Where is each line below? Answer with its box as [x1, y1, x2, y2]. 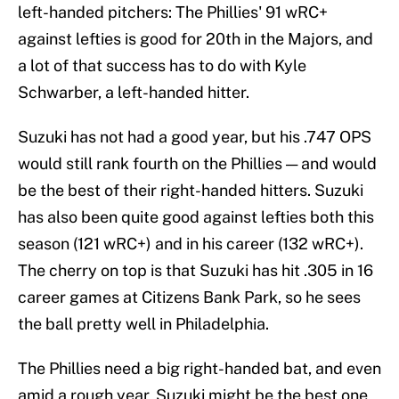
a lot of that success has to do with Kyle [18, 55, 306, 75]
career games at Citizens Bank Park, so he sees [18, 287, 361, 306]
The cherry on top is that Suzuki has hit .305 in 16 [18, 260, 373, 280]
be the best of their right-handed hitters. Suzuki [18, 180, 363, 199]
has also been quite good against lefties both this [18, 207, 374, 226]
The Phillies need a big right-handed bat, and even [18, 358, 381, 378]
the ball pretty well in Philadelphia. [18, 313, 269, 333]
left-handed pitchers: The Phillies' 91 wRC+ [18, 2, 328, 21]
